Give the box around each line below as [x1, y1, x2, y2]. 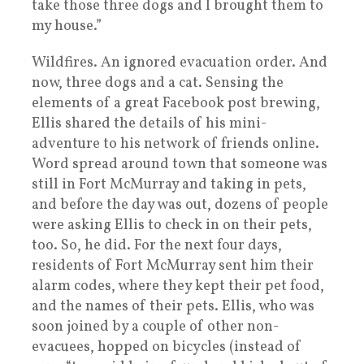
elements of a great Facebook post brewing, [32, 93, 320, 114]
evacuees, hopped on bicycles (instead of [32, 336, 301, 357]
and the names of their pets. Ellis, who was [32, 296, 314, 317]
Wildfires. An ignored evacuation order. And [32, 52, 327, 73]
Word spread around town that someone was [32, 154, 327, 175]
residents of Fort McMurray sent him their [32, 255, 314, 276]
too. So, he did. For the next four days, [32, 235, 282, 256]
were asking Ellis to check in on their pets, [32, 214, 312, 236]
